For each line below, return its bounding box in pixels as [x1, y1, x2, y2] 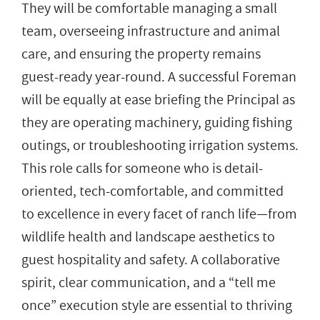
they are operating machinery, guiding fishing [21, 112, 292, 133]
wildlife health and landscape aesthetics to [21, 226, 275, 247]
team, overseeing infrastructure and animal [21, 21, 280, 41]
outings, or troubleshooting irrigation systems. [21, 135, 299, 156]
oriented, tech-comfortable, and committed [21, 181, 284, 201]
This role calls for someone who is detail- [21, 158, 263, 179]
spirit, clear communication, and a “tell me [21, 272, 276, 293]
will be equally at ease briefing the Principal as [21, 89, 295, 110]
